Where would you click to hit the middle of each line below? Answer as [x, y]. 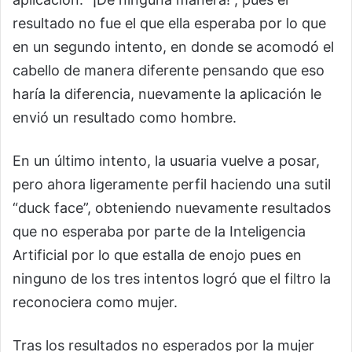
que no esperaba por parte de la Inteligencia [159, 231]
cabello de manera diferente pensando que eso [169, 70]
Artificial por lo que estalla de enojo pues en [157, 255]
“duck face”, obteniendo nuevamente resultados [172, 208]
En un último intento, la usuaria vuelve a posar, [166, 161]
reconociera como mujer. [95, 302]
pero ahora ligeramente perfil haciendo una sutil [172, 184]
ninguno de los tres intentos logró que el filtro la [172, 279]
